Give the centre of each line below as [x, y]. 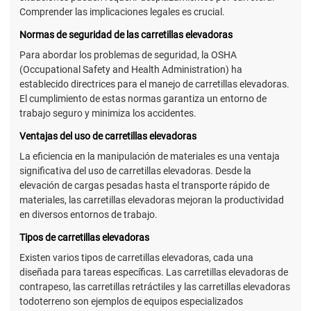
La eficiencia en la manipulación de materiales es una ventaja [150, 156]
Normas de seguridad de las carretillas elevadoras [126, 34]
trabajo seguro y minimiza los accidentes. [108, 113]
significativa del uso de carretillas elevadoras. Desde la [135, 170]
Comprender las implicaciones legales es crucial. [122, 11]
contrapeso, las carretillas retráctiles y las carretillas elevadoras [155, 287]
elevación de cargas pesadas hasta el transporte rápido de [144, 185]
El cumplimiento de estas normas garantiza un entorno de [143, 98]
